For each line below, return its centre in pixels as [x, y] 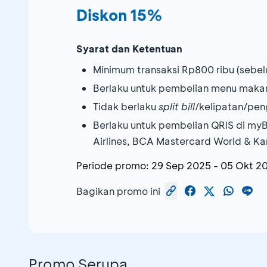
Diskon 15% [119, 15]
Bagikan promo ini [118, 191]
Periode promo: [113, 166]
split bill [177, 107]
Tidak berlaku [126, 107]
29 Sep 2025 [181, 166]
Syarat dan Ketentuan [129, 49]
